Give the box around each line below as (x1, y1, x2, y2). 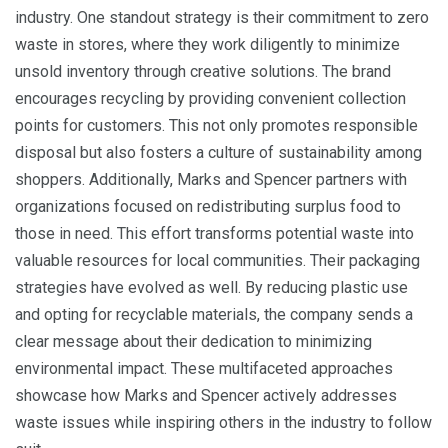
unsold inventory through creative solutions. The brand (15, 61, 391, 81)
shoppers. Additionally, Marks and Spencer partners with (15, 169, 407, 189)
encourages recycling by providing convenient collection (15, 88, 406, 108)
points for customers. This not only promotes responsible (15, 115, 418, 135)
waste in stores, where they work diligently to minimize (15, 34, 400, 54)
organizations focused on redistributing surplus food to (15, 196, 401, 216)
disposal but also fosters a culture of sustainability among (15, 142, 422, 162)
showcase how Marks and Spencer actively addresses (15, 385, 397, 405)
